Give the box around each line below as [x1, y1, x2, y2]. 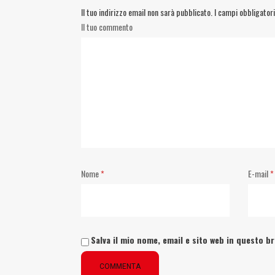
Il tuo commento [81, 20, 133, 33]
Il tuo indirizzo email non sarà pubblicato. [81, 6, 212, 18]
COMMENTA [99, 262, 141, 271]
